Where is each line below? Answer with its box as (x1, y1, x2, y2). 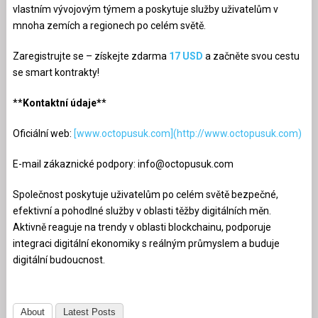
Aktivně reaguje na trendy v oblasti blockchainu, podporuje (12, 221, 271, 233)
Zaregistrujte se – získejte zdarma (12, 50, 169, 62)
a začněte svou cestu (202, 50, 300, 62)
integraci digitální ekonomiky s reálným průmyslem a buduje (12, 237, 280, 249)
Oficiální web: (12, 127, 72, 139)
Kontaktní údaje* (22, 97, 102, 109)
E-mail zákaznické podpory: (12, 158, 138, 170)
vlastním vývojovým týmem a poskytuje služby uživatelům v (12, 3, 278, 15)
